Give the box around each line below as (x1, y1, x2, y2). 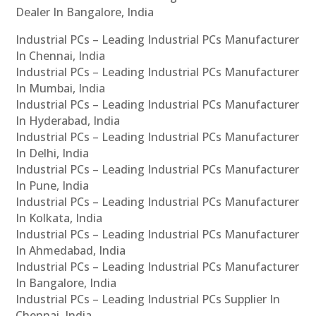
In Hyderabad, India (16, 113, 121, 129)
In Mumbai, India (16, 80, 106, 97)
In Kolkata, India (16, 210, 103, 226)
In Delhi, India (16, 145, 90, 162)
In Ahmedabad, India (16, 243, 126, 259)
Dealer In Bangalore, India (16, 4, 154, 20)
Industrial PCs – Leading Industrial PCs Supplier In (16, 291, 281, 308)
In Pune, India (16, 178, 90, 194)
